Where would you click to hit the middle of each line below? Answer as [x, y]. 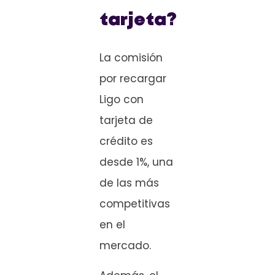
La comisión [131, 58]
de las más [129, 183]
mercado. [125, 246]
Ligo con [122, 100]
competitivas [135, 204]
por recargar [133, 79]
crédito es [126, 141]
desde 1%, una [136, 162]
